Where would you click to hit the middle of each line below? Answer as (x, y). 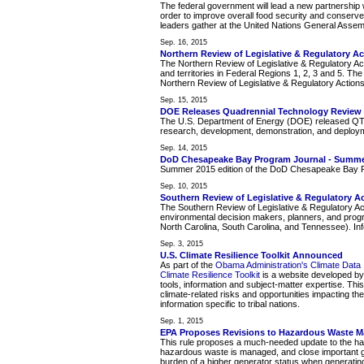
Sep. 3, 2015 (182, 244)
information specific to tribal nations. (230, 304)
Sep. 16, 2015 (184, 43)
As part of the (188, 265)
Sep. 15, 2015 (184, 100)
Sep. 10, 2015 (184, 186)
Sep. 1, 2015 (182, 321)
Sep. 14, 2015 (184, 148)
